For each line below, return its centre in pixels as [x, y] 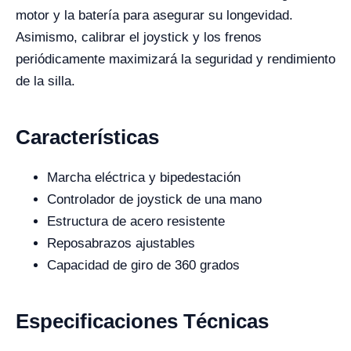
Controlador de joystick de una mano [154, 199]
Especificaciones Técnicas [142, 321]
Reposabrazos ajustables [121, 243]
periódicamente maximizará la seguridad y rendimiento [175, 59]
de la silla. [45, 81]
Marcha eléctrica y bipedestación [144, 177]
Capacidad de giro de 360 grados [143, 265]
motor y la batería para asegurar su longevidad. [154, 15]
